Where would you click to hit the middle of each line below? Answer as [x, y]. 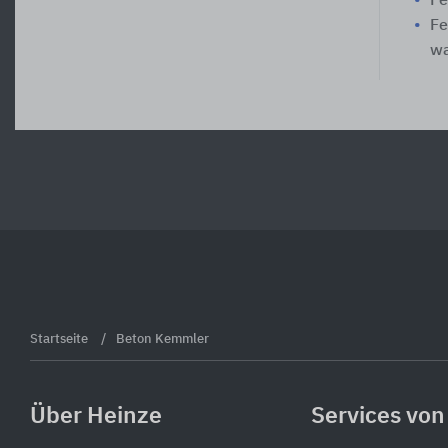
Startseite [60, 339]
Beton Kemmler [162, 339]
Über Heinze [96, 416]
